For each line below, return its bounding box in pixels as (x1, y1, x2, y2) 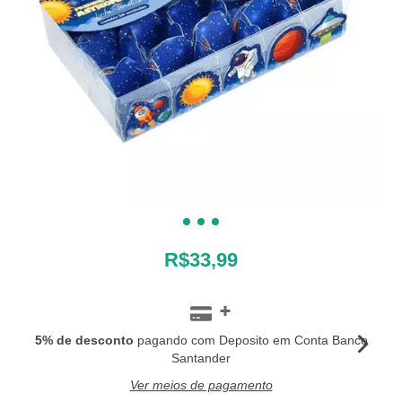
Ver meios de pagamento (129, 377, 273, 392)
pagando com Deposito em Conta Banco (133, 332, 368, 347)
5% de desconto (34, 332, 134, 347)
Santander (171, 350, 231, 365)
